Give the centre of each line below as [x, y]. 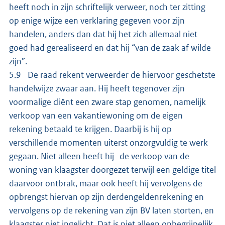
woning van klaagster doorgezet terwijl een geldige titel [113, 170]
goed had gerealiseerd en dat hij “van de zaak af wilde [110, 47]
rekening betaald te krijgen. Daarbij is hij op [90, 129]
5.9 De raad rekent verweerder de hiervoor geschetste [112, 75]
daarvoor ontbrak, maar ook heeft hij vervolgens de [106, 183]
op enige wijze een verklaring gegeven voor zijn [97, 20]
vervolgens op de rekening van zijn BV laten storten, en [111, 210]
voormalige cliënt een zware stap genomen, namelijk [107, 102]
